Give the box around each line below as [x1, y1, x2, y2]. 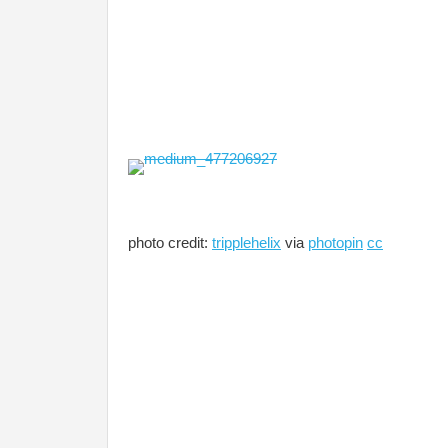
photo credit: [128, 234, 212, 252]
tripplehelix [212, 234, 281, 252]
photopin [308, 234, 363, 252]
